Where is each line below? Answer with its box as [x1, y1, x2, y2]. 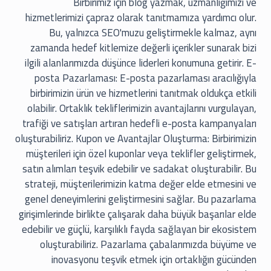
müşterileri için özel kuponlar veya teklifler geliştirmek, [26, 144, 256, 164]
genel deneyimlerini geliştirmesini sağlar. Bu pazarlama [25, 189, 256, 209]
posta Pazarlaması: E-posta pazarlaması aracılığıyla [34, 68, 256, 88]
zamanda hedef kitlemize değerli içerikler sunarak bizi [30, 38, 256, 58]
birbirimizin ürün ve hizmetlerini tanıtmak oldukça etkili [30, 83, 256, 103]
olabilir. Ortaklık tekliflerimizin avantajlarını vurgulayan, [27, 99, 256, 119]
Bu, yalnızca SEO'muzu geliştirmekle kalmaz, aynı [49, 23, 256, 43]
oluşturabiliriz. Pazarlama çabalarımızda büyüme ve [40, 235, 256, 255]
